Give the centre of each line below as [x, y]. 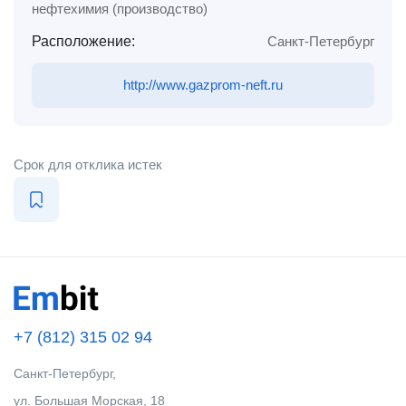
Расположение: [83, 41]
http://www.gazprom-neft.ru [203, 85]
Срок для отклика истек [88, 164]
